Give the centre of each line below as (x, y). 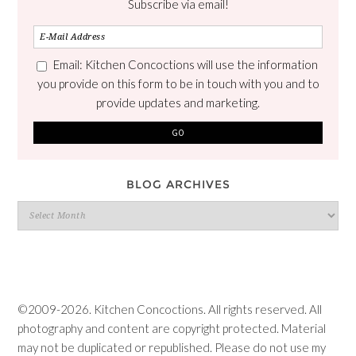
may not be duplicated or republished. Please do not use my (172, 347)
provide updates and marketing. (178, 102)
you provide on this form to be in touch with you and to (178, 83)
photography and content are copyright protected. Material (172, 328)
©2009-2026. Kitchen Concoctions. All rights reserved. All (170, 309)
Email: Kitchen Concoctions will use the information (186, 64)
